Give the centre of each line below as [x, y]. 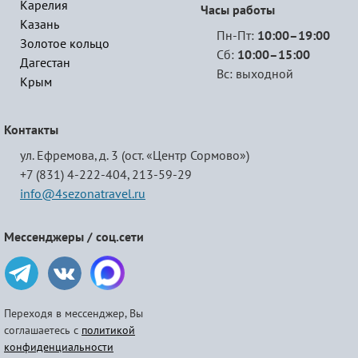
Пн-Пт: [237, 36]
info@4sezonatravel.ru [83, 194]
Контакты [31, 130]
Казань [40, 25]
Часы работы [238, 10]
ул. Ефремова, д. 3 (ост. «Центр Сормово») [135, 156]
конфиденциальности [59, 347]
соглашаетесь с [43, 330]
